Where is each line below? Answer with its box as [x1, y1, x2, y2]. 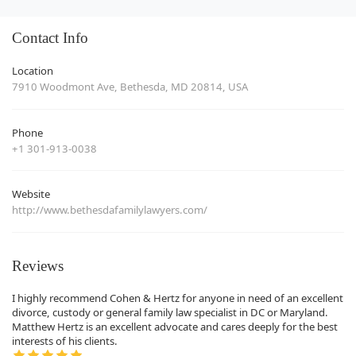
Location [12, 64, 53, 78]
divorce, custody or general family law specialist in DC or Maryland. [12, 304, 328, 319]
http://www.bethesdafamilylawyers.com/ [12, 203, 207, 217]
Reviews [12, 257, 64, 274]
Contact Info [12, 29, 88, 47]
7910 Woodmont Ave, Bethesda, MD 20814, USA [12, 79, 248, 94]
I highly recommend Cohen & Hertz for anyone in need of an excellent [12, 290, 343, 305]
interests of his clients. [12, 333, 118, 348]
